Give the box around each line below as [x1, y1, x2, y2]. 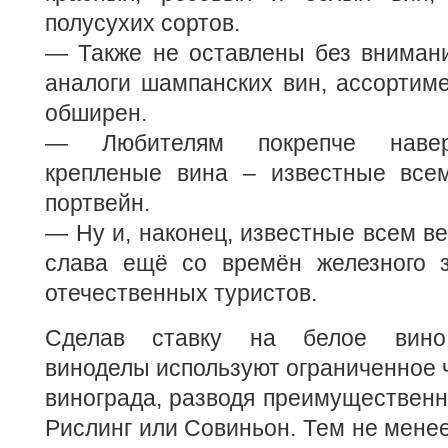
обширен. [45, 100, 147, 126]
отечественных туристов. [45, 280, 317, 306]
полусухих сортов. [45, 10, 240, 36]
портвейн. [45, 190, 150, 216]
